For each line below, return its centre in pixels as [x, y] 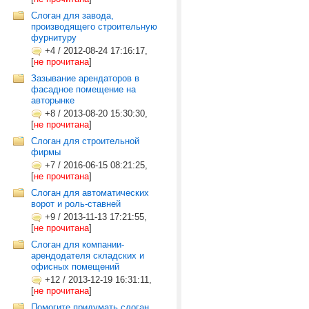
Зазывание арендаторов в [85, 78]
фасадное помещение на [83, 89]
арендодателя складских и [88, 256]
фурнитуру [54, 38]
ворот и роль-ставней [76, 204]
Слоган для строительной [85, 141]
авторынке [53, 100]
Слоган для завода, [72, 16]
